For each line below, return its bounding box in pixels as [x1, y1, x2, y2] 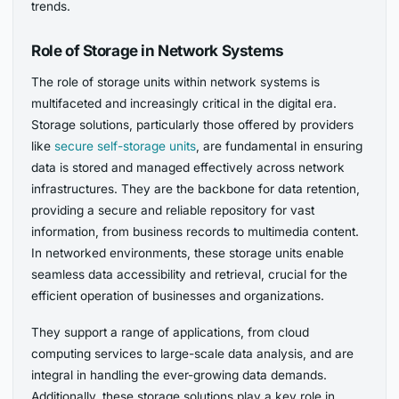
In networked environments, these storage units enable [31, 246, 345, 261]
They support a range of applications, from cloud [31, 325, 310, 340]
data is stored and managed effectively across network [31, 160, 346, 175]
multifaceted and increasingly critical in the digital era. [31, 96, 338, 111]
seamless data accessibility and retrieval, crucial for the [31, 267, 348, 282]
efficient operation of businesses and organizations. [31, 289, 329, 304]
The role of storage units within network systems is [31, 75, 321, 90]
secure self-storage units [54, 139, 197, 154]
